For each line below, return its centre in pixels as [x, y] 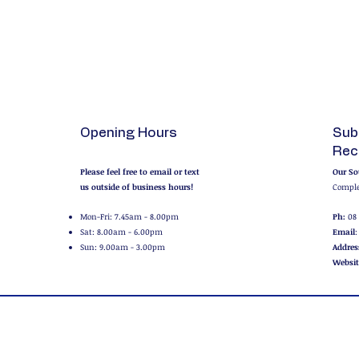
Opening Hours [129, 133]
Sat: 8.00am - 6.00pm [121, 232]
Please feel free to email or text [140, 171]
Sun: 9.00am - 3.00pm [123, 247]
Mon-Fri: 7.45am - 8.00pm [129, 216]
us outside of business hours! [137, 187]
